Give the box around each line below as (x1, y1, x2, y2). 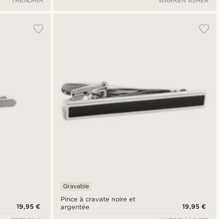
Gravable (63, 182, 89, 190)
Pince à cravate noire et (60, 196, 136, 203)
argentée (60, 203, 89, 211)
